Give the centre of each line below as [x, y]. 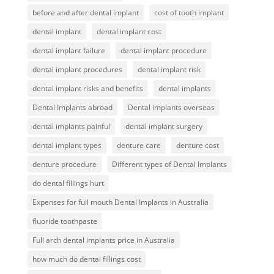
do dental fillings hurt [68, 183]
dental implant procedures [77, 69]
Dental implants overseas [171, 107]
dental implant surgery [164, 126]
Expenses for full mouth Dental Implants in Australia [120, 202]
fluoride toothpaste [65, 221]
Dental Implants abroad [72, 107]
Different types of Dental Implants [169, 164]
